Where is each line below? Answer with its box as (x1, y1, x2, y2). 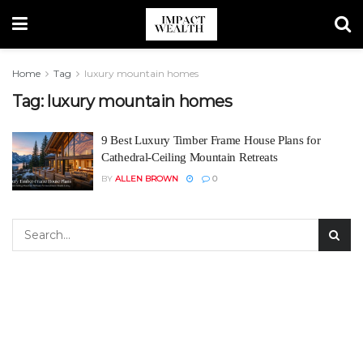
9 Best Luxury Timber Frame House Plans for (101, 134, 321, 147)
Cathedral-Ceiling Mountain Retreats (101, 151, 278, 164)
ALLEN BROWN (115, 173, 178, 184)
